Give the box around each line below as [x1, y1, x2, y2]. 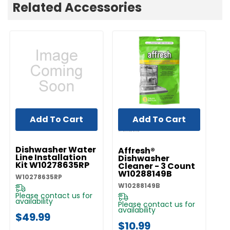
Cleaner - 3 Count [118, 160, 195, 172]
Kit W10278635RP [15, 159, 89, 171]
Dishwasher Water [15, 144, 96, 156]
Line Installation [15, 151, 87, 164]
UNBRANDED [15, 123, 56, 134]
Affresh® [118, 145, 155, 157]
